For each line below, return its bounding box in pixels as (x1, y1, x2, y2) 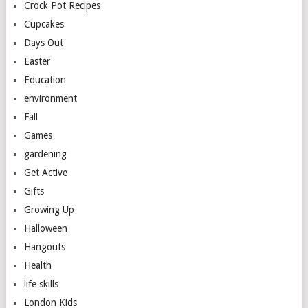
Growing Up (23, 204, 74, 215)
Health (23, 260, 52, 271)
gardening (23, 148, 67, 159)
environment (23, 93, 77, 104)
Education (23, 74, 66, 85)
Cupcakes (23, 19, 64, 30)
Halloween (23, 223, 67, 234)
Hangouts (23, 241, 65, 252)
